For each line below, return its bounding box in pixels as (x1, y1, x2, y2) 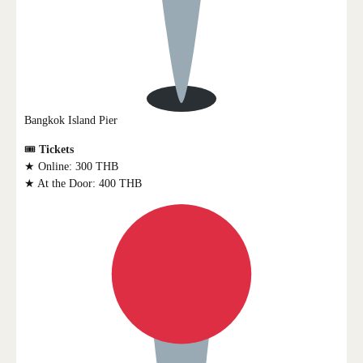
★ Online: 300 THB (24, 160, 118, 173)
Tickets (39, 143, 74, 156)
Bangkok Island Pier (24, 113, 117, 126)
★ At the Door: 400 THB (24, 177, 142, 190)
